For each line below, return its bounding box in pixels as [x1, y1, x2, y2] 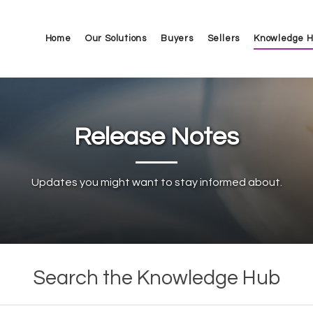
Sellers [207, 33, 240, 43]
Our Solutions [85, 33, 147, 43]
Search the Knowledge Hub [33, 268, 280, 289]
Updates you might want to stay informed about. [31, 176, 282, 188]
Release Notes [74, 123, 239, 150]
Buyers [160, 33, 194, 43]
